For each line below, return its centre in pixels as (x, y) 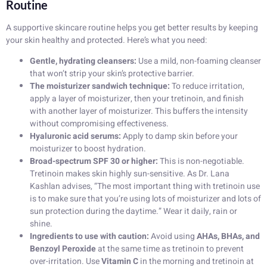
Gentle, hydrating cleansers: (83, 61)
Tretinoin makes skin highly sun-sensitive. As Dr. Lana (130, 174)
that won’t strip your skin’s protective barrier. (112, 74)
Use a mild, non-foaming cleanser (199, 61)
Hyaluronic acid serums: (75, 136)
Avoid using (173, 237)
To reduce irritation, (207, 86)
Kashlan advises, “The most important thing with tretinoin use (145, 187)
